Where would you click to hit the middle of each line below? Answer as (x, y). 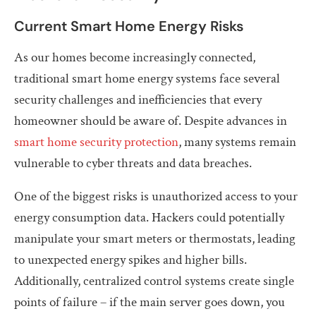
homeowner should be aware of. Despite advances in (151, 121)
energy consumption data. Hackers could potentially (149, 217)
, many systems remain (237, 142)
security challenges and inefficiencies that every (138, 99)
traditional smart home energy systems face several (147, 78)
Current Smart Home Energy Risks (129, 26)
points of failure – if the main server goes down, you (150, 302)
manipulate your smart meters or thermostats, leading (155, 238)
